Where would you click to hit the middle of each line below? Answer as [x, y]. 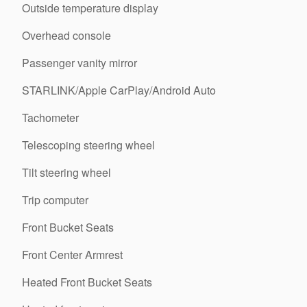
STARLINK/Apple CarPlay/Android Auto [119, 90]
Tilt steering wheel [66, 172]
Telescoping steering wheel [88, 145]
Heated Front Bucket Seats [87, 282]
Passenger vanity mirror [79, 63]
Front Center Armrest [72, 255]
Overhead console [66, 35]
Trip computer [55, 200]
